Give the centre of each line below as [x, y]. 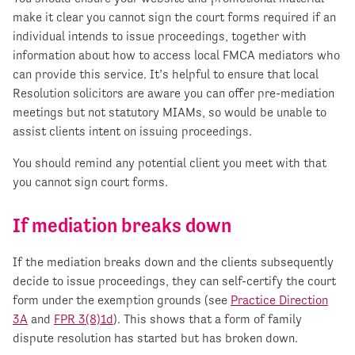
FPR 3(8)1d [84, 319]
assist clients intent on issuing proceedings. [132, 132]
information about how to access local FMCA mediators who [176, 55]
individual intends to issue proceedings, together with [160, 36]
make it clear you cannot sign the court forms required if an [174, 17]
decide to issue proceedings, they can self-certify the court [174, 281]
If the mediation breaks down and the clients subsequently [173, 262]
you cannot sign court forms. [90, 182]
